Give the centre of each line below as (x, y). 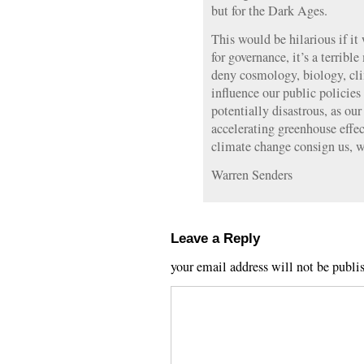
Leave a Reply (215, 238)
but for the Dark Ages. (269, 11)
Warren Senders (252, 175)
